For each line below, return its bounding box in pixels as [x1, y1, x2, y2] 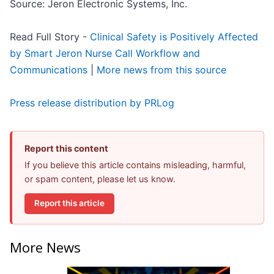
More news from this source [97, 63, 226, 76]
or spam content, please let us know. [24, 173, 176, 184]
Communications [10, 63, 87, 76]
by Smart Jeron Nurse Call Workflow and [10, 46, 200, 59]
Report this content [24, 143, 108, 154]
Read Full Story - [10, 30, 90, 43]
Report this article [34, 198, 105, 209]
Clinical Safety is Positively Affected [90, 30, 258, 43]
